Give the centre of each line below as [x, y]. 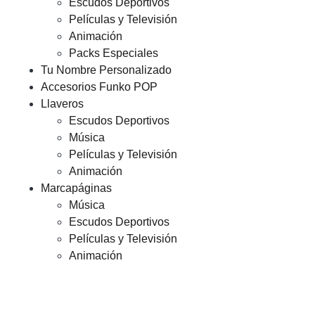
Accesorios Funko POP [99, 87]
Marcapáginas [76, 188]
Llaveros [62, 104]
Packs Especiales [114, 53]
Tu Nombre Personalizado [106, 70]
